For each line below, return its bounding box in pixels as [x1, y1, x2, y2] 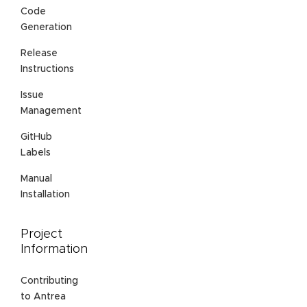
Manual [21, 174, 52, 184]
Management [21, 106, 82, 116]
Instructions [21, 64, 74, 75]
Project [21, 228, 62, 241]
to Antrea [21, 292, 66, 302]
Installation [21, 190, 70, 200]
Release [21, 49, 58, 59]
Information [21, 243, 88, 256]
